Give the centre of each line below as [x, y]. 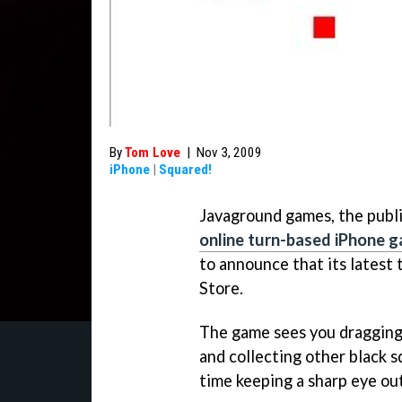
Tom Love [153, 153]
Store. [221, 288]
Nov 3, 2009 [229, 153]
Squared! [185, 170]
